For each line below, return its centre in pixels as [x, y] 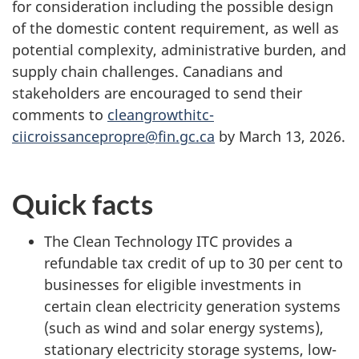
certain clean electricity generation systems [192, 306]
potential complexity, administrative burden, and [179, 49]
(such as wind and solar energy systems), [184, 327]
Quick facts [83, 204]
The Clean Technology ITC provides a [168, 241]
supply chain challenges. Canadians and [147, 71]
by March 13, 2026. [280, 136]
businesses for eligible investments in [173, 284]
